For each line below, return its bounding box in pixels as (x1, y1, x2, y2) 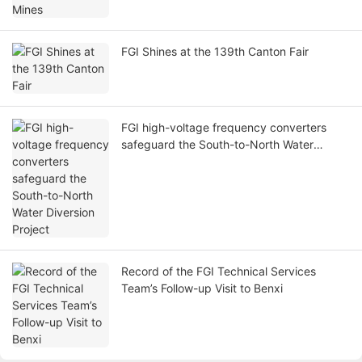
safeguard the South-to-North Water (121, 137, 314, 152)
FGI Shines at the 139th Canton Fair (121, 44, 309, 59)
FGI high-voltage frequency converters (121, 120, 326, 135)
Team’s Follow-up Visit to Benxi (121, 281, 283, 296)
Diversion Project (121, 154, 210, 169)
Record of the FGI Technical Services (121, 264, 316, 279)
